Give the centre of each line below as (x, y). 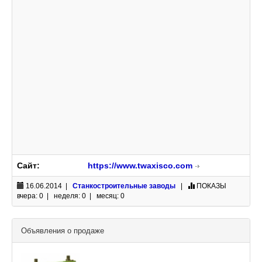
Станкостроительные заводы (124, 186)
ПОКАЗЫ (211, 186)
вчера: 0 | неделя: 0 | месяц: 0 (71, 196)
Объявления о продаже (63, 231)
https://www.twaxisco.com (140, 166)
